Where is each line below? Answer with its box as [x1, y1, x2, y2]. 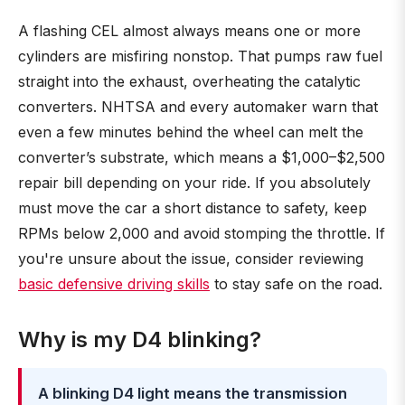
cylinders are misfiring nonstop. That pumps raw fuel [18, 47, 382, 65]
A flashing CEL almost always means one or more [18, 22, 361, 40]
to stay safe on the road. [210, 275, 382, 293]
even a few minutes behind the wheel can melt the [18, 123, 363, 141]
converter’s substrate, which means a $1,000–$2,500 [18, 148, 385, 166]
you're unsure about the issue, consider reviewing [18, 250, 363, 268]
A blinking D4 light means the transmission [38, 384, 347, 402]
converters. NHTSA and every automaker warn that [18, 98, 378, 116]
